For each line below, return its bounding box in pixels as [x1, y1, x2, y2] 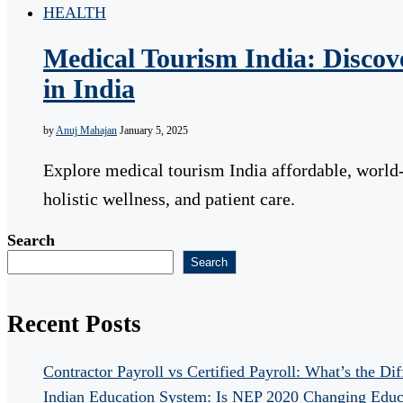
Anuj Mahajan [56, 124, 117, 138]
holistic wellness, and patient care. [43, 189, 295, 210]
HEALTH [43, 4, 106, 22]
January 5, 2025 [120, 124, 188, 138]
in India [43, 73, 135, 103]
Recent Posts [7, 310, 141, 338]
